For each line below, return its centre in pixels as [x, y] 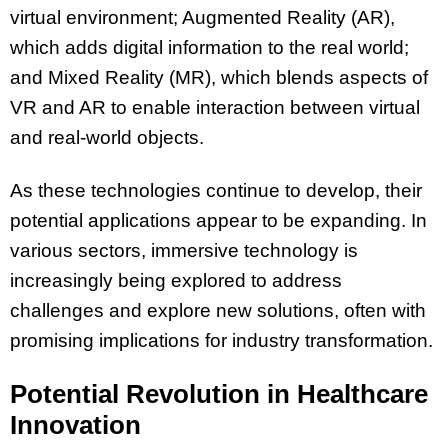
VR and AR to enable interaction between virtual [215, 108]
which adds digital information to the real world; [209, 48]
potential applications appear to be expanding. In [218, 220]
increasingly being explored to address [176, 280]
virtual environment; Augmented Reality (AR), [202, 18]
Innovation [75, 424]
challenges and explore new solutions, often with [218, 310]
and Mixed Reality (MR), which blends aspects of [219, 78]
